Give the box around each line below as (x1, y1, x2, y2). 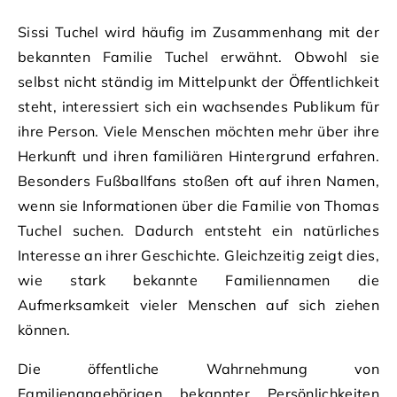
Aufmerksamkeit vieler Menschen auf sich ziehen (18, 295, 379, 314)
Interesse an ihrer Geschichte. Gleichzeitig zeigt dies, (18, 245, 379, 264)
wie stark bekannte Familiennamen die (18, 270, 379, 289)
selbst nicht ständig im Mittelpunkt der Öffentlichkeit (18, 72, 379, 90)
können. (18, 320, 71, 339)
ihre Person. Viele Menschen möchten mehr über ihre (18, 121, 379, 140)
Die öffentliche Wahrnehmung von (18, 359, 379, 378)
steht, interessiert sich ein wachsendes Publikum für (18, 97, 379, 115)
